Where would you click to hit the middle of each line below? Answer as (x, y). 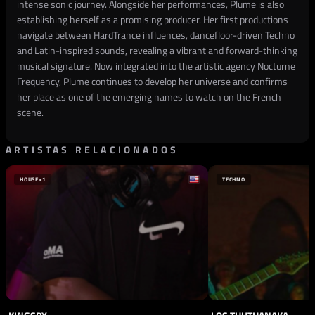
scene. (30, 112)
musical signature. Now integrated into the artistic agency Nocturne (156, 66)
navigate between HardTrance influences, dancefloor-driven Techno (156, 35)
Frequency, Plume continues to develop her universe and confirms (152, 81)
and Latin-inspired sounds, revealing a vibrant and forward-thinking (157, 50)
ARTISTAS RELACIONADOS (92, 149)
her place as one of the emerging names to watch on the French (149, 97)
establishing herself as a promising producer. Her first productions (153, 19)
